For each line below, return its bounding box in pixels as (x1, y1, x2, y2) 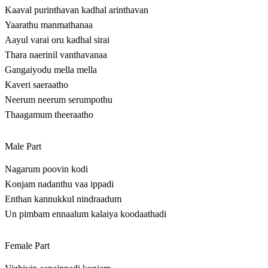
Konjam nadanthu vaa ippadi (5, 179, 114, 190)
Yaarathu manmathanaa (5, 20, 93, 31)
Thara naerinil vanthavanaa (5, 50, 107, 60)
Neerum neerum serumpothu (5, 95, 112, 105)
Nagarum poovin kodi (5, 164, 88, 175)
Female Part (5, 240, 50, 251)
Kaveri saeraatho (5, 80, 68, 90)
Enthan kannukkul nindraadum (5, 194, 121, 205)
